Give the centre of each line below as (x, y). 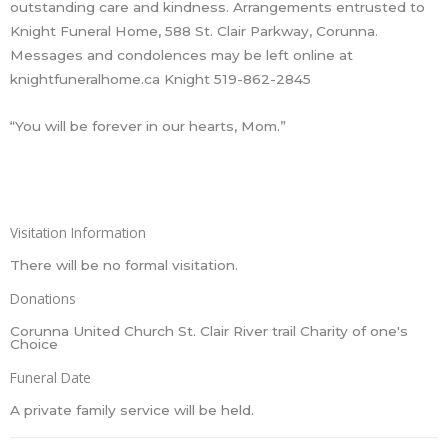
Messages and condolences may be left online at (181, 54)
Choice (34, 344)
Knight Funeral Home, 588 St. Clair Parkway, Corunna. (194, 30)
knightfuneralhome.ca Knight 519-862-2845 (160, 78)
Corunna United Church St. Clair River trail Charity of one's (209, 331)
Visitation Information (78, 233)
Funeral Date (50, 378)
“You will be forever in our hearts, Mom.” (148, 126)
